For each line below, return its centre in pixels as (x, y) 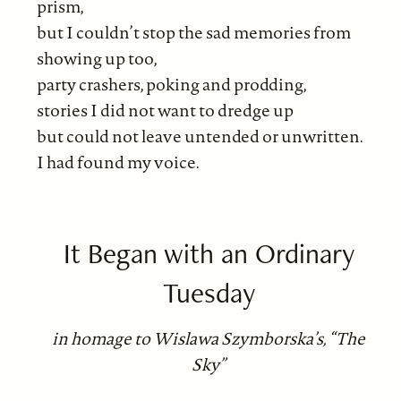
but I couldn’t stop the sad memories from (193, 32)
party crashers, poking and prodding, (171, 84)
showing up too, (97, 58)
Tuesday (209, 292)
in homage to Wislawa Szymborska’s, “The (209, 339)
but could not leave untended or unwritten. (200, 136)
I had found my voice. (118, 162)
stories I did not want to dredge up (165, 110)
